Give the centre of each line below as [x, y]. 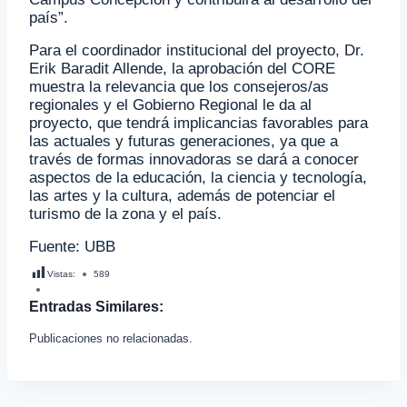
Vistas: [61, 274]
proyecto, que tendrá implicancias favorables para [199, 123]
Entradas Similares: [96, 307]
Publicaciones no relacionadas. [111, 338]
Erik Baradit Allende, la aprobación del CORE [182, 69]
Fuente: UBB [72, 247]
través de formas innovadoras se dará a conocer [194, 159]
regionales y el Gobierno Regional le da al [170, 105]
